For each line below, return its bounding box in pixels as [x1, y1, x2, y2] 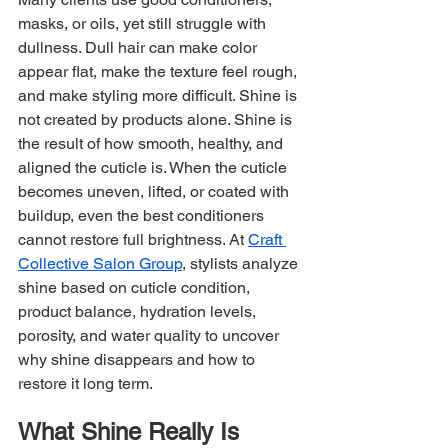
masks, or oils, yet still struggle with [18, 13, 270, 33]
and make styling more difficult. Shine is [18, 85, 301, 105]
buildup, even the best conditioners [18, 205, 268, 225]
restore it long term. [18, 373, 153, 393]
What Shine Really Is [18, 417, 239, 445]
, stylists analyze [182, 253, 302, 273]
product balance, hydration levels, [18, 301, 260, 321]
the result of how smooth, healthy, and [18, 133, 287, 153]
